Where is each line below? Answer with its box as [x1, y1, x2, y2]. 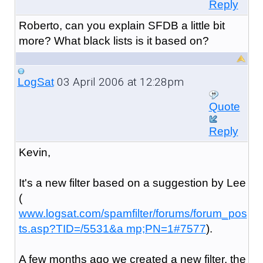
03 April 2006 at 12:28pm [53, 75, 184, 89]
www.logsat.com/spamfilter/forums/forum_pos [18, 207, 247, 220]
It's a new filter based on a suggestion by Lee [18, 176, 246, 189]
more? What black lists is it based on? [18, 34, 209, 47]
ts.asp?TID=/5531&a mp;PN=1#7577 [18, 222, 206, 235]
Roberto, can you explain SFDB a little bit [18, 19, 225, 32]
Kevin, [18, 146, 50, 159]
